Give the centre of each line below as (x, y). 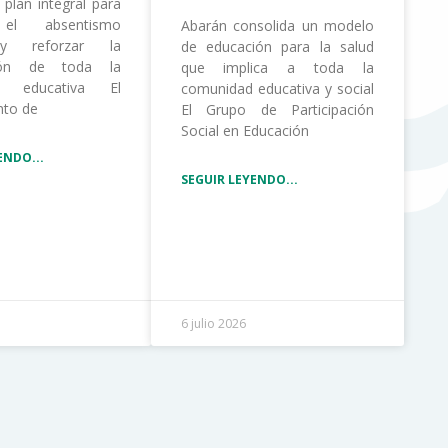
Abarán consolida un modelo (277, 25)
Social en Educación (244, 130)
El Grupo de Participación (277, 109)
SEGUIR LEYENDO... (239, 179)
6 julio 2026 (213, 323)
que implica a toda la (277, 67)
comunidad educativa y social (277, 88)
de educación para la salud (277, 46)
